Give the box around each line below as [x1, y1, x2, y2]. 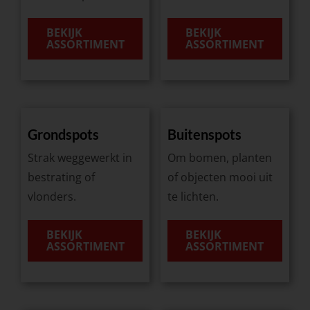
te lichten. [167, 189, 219, 205]
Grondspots [27, 126, 99, 143]
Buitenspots [167, 126, 241, 143]
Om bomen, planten [167, 150, 272, 166]
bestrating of [27, 170, 95, 185]
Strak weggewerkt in [27, 150, 132, 166]
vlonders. [27, 189, 76, 205]
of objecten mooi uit [167, 170, 273, 185]
